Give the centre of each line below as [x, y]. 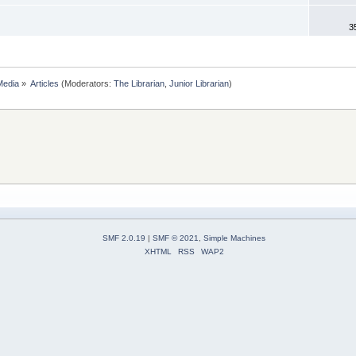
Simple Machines [234, 238]
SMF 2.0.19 [124, 238]
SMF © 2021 [176, 238]
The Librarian [139, 83]
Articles [45, 83]
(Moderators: [87, 83]
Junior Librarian [199, 83]
